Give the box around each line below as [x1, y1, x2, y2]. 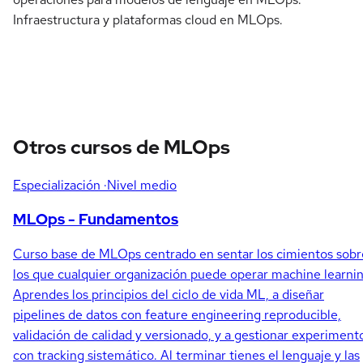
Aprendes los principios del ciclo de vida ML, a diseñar [13, 285, 324, 303]
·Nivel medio [104, 177, 177, 194]
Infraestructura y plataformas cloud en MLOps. [13, 11, 283, 28]
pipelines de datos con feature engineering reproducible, [13, 305, 341, 323]
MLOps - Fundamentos [13, 209, 178, 230]
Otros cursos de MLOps [13, 135, 230, 160]
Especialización [13, 177, 100, 194]
